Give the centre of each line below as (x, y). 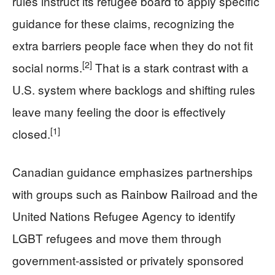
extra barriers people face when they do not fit (133, 45)
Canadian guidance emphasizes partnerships (133, 172)
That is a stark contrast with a (170, 68)
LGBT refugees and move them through (117, 238)
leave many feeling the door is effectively (119, 112)
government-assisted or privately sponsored (128, 260)
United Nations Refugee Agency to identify (124, 216)
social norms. (47, 68)
